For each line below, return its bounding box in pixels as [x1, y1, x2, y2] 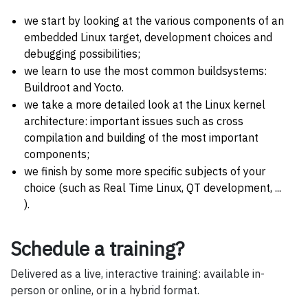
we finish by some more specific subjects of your [24, 164, 265, 179]
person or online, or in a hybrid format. [10, 283, 199, 298]
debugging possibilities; [24, 47, 140, 61]
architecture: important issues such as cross [24, 114, 243, 129]
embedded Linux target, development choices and [24, 30, 272, 45]
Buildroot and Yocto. [24, 80, 124, 95]
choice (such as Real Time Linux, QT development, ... [24, 181, 281, 195]
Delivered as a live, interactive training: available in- [10, 267, 265, 281]
